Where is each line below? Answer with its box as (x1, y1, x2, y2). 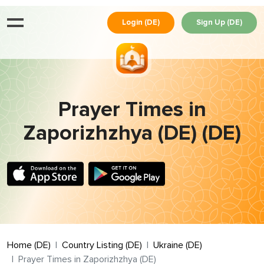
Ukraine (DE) (153, 240, 202, 250)
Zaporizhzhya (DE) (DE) (23, 123, 241, 144)
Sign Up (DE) (196, 18, 242, 27)
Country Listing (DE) (62, 240, 142, 250)
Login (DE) (122, 18, 160, 27)
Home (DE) (7, 240, 51, 250)
